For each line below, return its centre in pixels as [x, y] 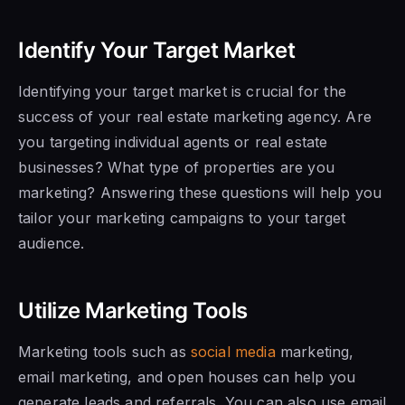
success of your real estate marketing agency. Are [195, 116]
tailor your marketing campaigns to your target [182, 217]
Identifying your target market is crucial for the [182, 91]
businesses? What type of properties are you [176, 167]
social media [233, 351]
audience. [52, 243]
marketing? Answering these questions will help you [200, 192]
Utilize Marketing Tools [133, 310]
